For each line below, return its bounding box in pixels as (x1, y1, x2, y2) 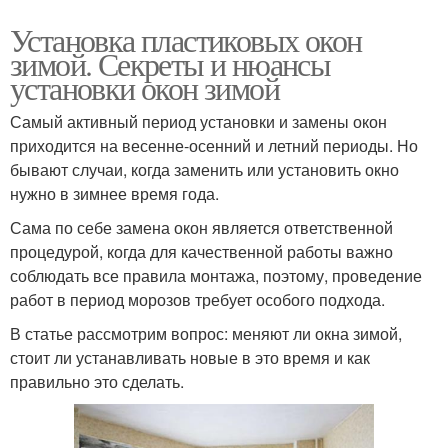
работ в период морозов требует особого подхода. (10, 288, 385, 312)
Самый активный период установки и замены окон (10, 110, 387, 134)
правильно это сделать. (10, 370, 184, 394)
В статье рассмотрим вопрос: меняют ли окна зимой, (10, 322, 402, 346)
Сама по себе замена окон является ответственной (10, 216, 393, 240)
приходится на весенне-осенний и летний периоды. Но (10, 134, 418, 158)
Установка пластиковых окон (10, 18, 362, 62)
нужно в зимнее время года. (10, 182, 219, 206)
